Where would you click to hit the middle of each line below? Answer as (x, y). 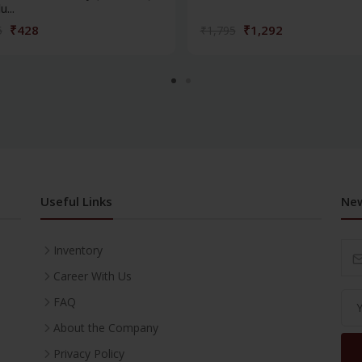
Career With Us (93, 276)
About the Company (106, 327)
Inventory (78, 250)
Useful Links (76, 201)
